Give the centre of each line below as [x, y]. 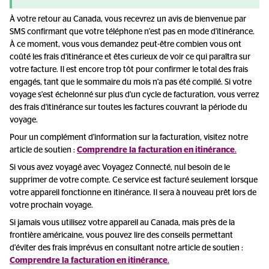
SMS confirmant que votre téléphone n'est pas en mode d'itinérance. [132, 32]
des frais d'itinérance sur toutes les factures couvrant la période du [128, 107]
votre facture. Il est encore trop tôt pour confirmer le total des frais [129, 70]
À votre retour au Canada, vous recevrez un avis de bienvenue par [128, 19]
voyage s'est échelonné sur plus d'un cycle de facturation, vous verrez [134, 95]
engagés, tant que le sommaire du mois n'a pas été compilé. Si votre [131, 82]
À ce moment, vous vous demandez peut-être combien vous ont [125, 44]
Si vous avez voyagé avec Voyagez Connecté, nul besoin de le [120, 168]
